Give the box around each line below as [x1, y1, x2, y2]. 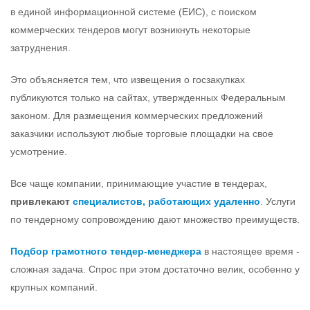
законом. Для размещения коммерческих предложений [10, 110, 263, 122]
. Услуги [260, 196, 295, 208]
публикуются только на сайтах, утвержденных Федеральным [10, 92, 286, 104]
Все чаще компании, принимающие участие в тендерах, [10, 178, 267, 190]
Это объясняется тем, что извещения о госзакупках [10, 74, 245, 86]
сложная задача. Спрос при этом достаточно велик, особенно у [10, 264, 300, 275]
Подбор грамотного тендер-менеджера [10, 246, 201, 257]
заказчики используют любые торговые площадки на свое [10, 128, 273, 140]
